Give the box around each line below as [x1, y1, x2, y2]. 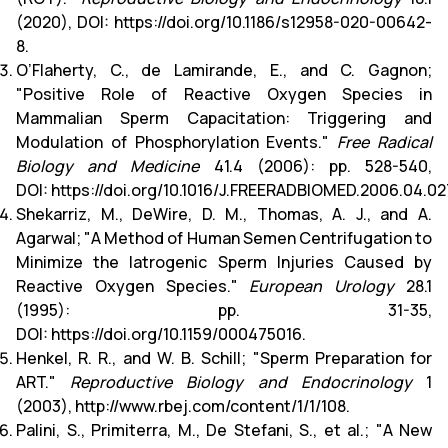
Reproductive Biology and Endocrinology [70, 370, 412, 393]
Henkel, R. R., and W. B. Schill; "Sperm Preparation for [16, 346, 432, 369]
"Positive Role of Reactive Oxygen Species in [16, 82, 432, 105]
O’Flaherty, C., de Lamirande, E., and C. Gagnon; [16, 58, 432, 81]
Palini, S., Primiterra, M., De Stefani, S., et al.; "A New [16, 418, 432, 441]
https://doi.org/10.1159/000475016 [51, 322, 302, 345]
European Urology [249, 274, 395, 297]
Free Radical [337, 130, 433, 153]
